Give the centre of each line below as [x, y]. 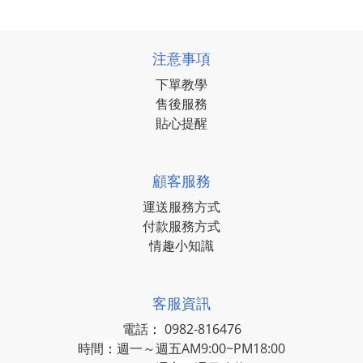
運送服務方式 [181, 207]
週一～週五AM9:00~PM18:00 [201, 348]
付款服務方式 [181, 226]
